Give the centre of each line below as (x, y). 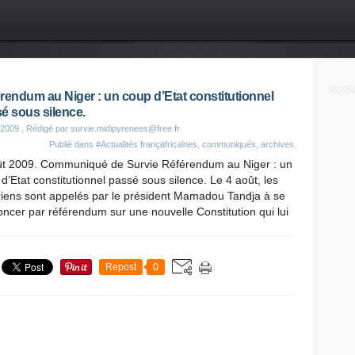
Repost (121, 267)
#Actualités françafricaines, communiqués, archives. (196, 144)
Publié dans (73, 144)
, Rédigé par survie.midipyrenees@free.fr (99, 128)
